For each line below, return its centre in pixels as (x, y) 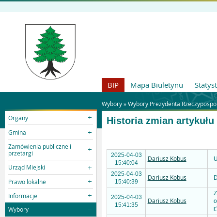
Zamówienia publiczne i (40, 146)
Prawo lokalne (27, 181)
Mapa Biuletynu (157, 85)
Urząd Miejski (27, 167)
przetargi (21, 153)
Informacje (23, 196)
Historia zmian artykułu (160, 121)
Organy (18, 118)
